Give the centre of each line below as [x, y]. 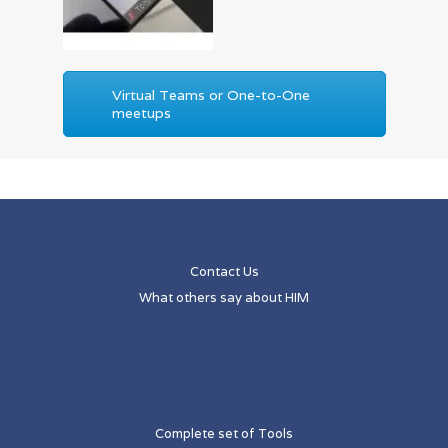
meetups [142, 113]
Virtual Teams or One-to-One [211, 95]
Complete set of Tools [224, 434]
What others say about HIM [224, 298]
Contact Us [224, 272]
